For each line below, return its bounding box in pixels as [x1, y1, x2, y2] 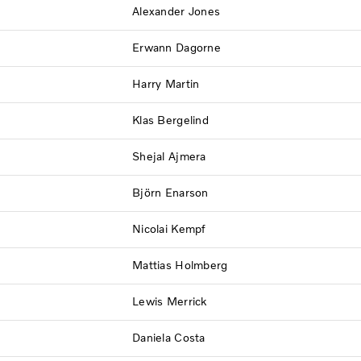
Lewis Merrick [132, 294, 207, 309]
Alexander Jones [132, 4, 221, 19]
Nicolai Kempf [132, 222, 205, 236]
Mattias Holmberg [132, 258, 228, 272]
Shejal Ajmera [132, 149, 206, 164]
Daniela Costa [132, 330, 205, 345]
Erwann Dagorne [132, 40, 221, 55]
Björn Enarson [132, 185, 209, 200]
